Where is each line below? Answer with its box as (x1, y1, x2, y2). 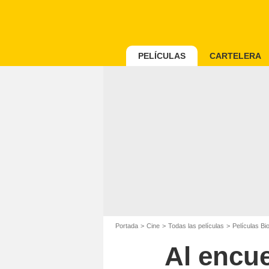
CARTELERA (210, 51, 261, 61)
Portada (115, 222, 138, 229)
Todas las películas (168, 222, 224, 229)
